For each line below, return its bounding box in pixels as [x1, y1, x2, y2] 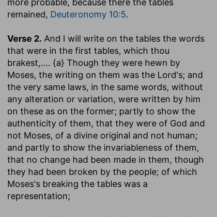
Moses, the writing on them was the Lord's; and [7, 69, 203, 80]
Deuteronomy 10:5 [50, 9, 126, 19]
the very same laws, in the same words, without [7, 81, 203, 92]
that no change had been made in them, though [7, 154, 204, 165]
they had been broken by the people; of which [7, 166, 197, 177]
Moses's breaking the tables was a [7, 178, 148, 189]
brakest [7, 57, 38, 68]
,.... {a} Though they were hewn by [38, 57, 180, 68]
